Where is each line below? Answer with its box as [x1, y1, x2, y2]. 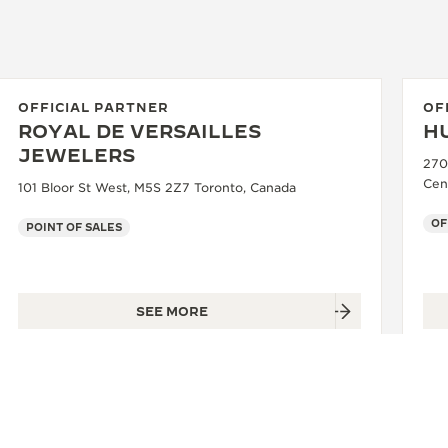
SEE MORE [135, 304, 208, 319]
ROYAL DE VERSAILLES [18, 121, 261, 143]
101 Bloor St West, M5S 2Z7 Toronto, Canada [18, 180, 296, 196]
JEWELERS [18, 145, 135, 167]
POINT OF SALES [26, 221, 122, 234]
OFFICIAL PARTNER [18, 100, 169, 115]
